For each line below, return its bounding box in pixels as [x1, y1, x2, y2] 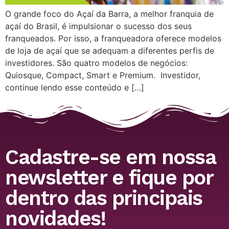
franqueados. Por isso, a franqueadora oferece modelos [5, 33, 221, 44]
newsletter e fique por [5, 165, 213, 190]
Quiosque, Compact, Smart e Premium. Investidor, [5, 70, 200, 81]
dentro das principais [5, 186, 202, 210]
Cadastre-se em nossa [5, 145, 215, 169]
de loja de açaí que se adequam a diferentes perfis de [5, 45, 214, 56]
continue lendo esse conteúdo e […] [5, 82, 144, 93]
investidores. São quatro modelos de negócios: [5, 58, 188, 68]
